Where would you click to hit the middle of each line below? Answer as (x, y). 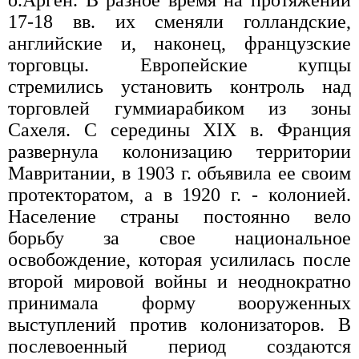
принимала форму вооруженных (179, 303)
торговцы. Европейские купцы (179, 65)
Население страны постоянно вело (179, 217)
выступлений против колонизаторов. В (179, 325)
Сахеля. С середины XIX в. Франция (179, 130)
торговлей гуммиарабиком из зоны (179, 109)
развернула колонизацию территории (179, 152)
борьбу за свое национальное (179, 238)
